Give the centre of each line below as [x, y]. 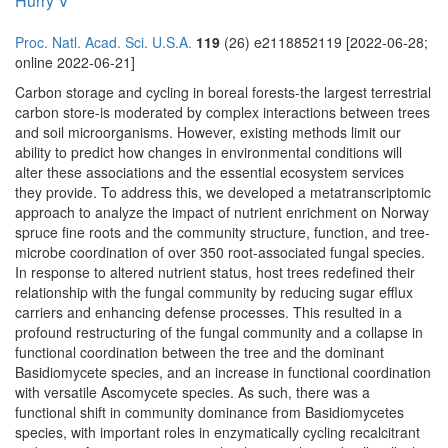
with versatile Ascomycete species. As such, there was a [192, 392]
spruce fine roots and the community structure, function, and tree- [222, 232]
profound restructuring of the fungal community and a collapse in [219, 332]
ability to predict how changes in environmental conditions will [208, 152]
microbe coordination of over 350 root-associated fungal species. [220, 252]
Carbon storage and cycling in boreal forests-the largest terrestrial [223, 92]
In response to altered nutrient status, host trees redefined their [215, 272]
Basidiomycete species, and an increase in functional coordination [223, 372]
